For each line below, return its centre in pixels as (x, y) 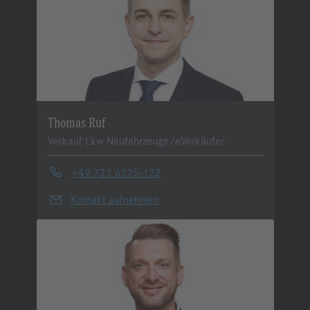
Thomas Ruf (76, 121)
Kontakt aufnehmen (115, 199)
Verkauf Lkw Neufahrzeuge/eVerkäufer (136, 140)
